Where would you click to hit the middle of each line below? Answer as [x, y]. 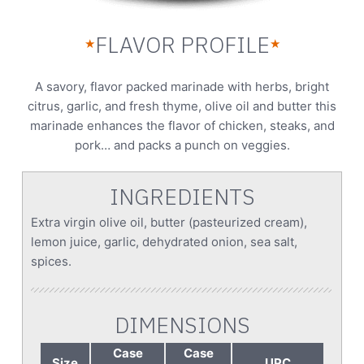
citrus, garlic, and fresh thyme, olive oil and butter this [182, 106]
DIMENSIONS [182, 324]
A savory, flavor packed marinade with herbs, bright [182, 86]
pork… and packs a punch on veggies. [182, 145]
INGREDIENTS [182, 196]
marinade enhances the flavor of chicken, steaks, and [182, 125]
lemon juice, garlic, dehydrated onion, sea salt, [164, 241]
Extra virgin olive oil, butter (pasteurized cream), [169, 222]
